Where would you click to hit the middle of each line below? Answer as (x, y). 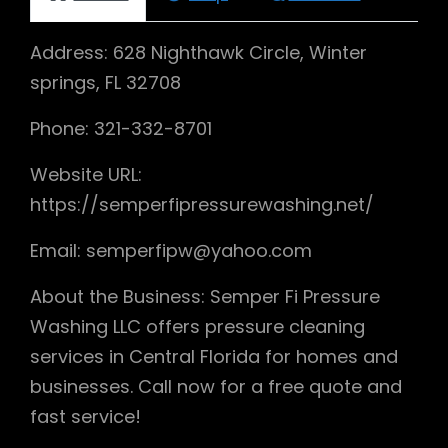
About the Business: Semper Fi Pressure (205, 296)
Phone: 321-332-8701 (121, 128)
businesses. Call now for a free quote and (216, 386)
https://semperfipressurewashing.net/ (202, 204)
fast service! (85, 416)
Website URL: (86, 174)
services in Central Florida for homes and (214, 356)
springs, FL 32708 (105, 82)
